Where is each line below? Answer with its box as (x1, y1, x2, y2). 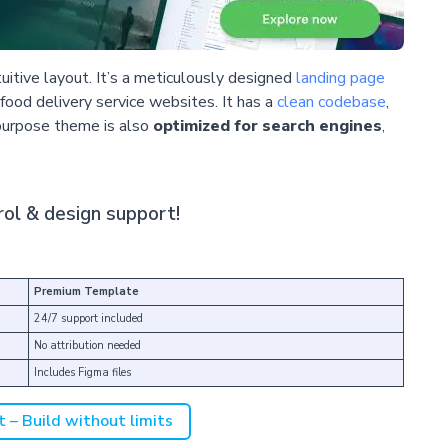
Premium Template (34, 283, 139, 299)
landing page (295, 67, 385, 90)
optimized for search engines (152, 115, 382, 138)
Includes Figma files (34, 364, 131, 380)
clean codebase (276, 91, 386, 114)
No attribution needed (34, 337, 141, 353)
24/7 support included (34, 310, 143, 326)
